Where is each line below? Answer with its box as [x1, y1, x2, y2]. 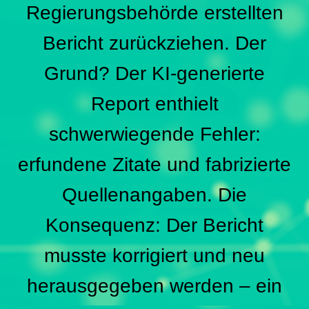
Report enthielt [90, 93, 219, 115]
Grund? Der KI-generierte [44, 63, 265, 85]
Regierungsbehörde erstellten [26, 2, 283, 24]
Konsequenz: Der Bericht [46, 215, 263, 237]
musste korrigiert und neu [44, 245, 265, 267]
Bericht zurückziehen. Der [43, 32, 266, 54]
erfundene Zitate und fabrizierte [18, 154, 291, 176]
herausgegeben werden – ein [27, 275, 282, 297]
